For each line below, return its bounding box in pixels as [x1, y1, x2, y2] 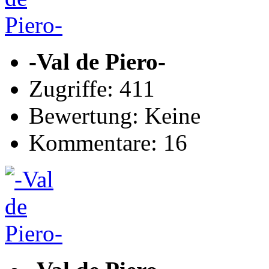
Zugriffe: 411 [29, 76, 155, 101]
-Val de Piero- [29, 49, 166, 74]
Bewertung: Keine [29, 103, 201, 128]
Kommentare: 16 [29, 130, 187, 156]
